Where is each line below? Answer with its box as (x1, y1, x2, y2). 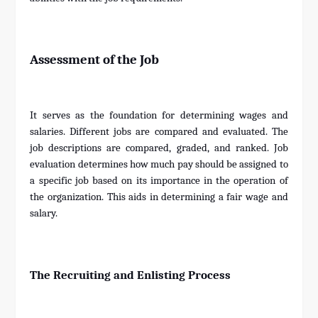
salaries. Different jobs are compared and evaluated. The (30, 126, 288, 138)
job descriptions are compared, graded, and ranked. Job (30, 142, 288, 155)
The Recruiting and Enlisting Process (30, 268, 231, 283)
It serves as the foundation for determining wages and (30, 109, 288, 122)
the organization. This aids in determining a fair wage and (30, 191, 288, 204)
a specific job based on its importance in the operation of (30, 175, 288, 187)
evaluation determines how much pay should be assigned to (30, 158, 288, 171)
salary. (30, 207, 58, 220)
